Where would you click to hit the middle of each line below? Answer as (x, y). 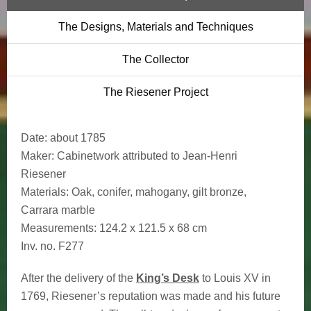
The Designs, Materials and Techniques (155, 26)
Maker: (37, 155)
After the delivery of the (78, 278)
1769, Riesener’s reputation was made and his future (151, 296)
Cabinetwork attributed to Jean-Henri (146, 155)
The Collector (155, 59)
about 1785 (76, 137)
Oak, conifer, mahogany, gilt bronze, (158, 192)
